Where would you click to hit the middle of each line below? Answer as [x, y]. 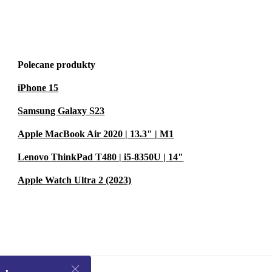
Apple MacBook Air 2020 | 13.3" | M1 [96, 134]
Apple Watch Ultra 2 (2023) [75, 180]
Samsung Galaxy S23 [61, 110]
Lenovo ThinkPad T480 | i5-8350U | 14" [101, 157]
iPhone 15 [38, 87]
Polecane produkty [57, 64]
